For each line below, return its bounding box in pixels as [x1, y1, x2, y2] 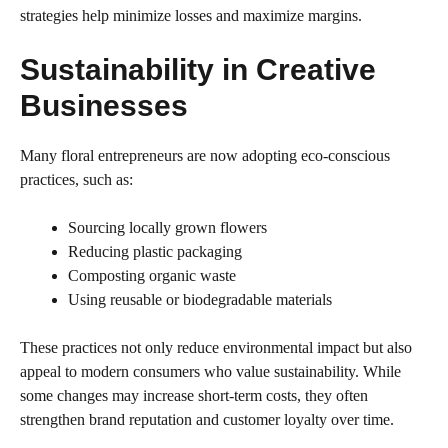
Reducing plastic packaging [68, 243, 242, 261]
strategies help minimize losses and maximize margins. [20, 7, 362, 25]
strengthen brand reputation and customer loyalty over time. [20, 411, 394, 429]
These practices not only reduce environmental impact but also [20, 339, 412, 357]
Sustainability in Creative [20, 53, 376, 87]
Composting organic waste [68, 267, 236, 285]
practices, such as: [20, 171, 133, 189]
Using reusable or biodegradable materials [68, 291, 332, 309]
